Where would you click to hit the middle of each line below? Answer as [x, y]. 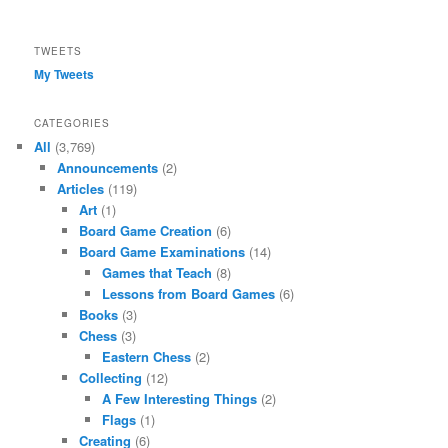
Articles [80, 189]
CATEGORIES [72, 123]
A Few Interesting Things [179, 399]
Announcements [107, 168]
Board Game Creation [146, 231]
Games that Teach [156, 273]
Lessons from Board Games [188, 294]
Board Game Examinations [162, 252]
